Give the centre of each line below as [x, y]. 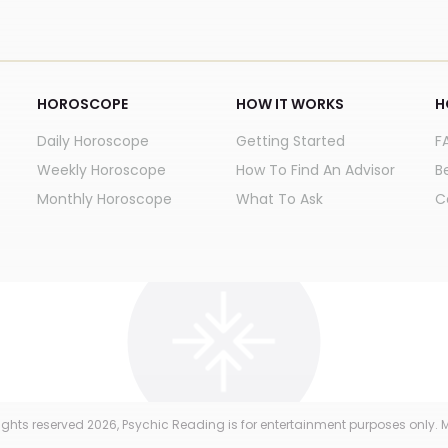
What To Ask [279, 199]
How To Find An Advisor [315, 170]
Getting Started [290, 141]
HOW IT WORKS [289, 104]
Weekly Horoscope [102, 170]
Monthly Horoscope [105, 199]
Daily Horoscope [93, 141]
